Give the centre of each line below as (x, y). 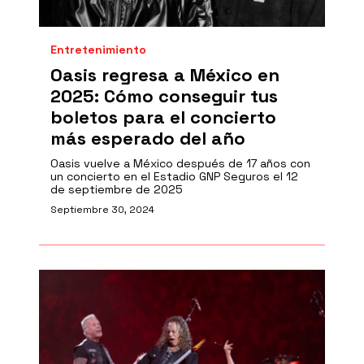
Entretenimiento (98, 50)
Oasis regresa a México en (165, 75)
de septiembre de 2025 (117, 189)
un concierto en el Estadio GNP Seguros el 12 (174, 176)
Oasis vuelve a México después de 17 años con (180, 163)
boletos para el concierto (163, 117)
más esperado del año (148, 138)
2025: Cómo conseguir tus (164, 96)
